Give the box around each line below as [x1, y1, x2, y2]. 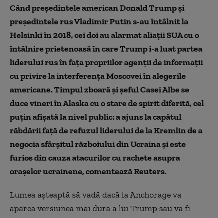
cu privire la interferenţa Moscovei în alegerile [10, 71, 186, 81]
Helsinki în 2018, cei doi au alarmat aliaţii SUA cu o [10, 30, 199, 40]
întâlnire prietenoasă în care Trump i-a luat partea [10, 43, 202, 54]
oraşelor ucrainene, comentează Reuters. [10, 166, 166, 177]
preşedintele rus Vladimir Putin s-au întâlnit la [10, 16, 188, 27]
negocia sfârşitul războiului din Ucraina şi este [10, 139, 186, 149]
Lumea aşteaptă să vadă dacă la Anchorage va [10, 189, 182, 200]
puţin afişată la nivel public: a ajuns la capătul [10, 111, 182, 122]
